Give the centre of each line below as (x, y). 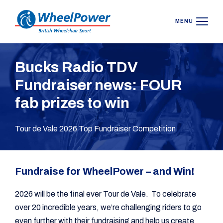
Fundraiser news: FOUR (99, 85)
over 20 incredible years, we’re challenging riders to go (108, 207)
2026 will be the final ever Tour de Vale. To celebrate (106, 194)
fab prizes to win (72, 103)
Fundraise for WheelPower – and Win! (105, 171)
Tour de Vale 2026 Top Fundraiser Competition (95, 129)
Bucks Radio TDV (76, 67)
